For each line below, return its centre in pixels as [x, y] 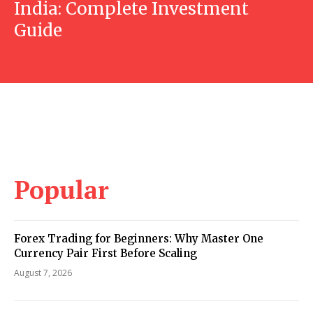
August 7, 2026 [43, 273]
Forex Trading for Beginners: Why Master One [139, 239]
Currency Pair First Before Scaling [105, 253]
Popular [61, 190]
